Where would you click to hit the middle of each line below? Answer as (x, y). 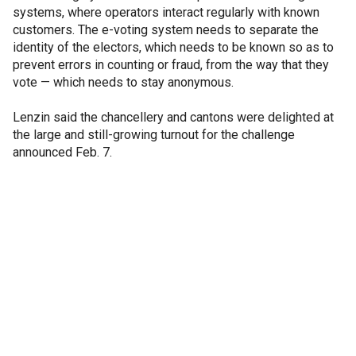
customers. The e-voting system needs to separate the (166, 30)
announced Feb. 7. (62, 152)
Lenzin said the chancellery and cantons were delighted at (173, 117)
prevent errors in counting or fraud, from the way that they (171, 65)
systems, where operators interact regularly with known (166, 12)
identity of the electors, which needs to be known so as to (173, 47)
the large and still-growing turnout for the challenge (154, 135)
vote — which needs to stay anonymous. (123, 82)
